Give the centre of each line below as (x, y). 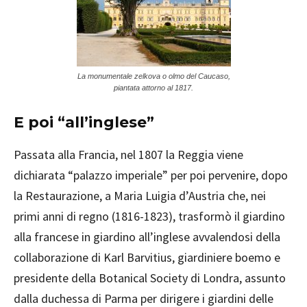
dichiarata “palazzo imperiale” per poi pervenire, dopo (151, 175)
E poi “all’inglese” (84, 123)
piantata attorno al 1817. (153, 88)
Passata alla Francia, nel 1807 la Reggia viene (128, 155)
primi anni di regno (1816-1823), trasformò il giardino (149, 217)
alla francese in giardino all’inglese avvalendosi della (147, 237)
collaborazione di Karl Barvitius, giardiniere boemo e (147, 258)
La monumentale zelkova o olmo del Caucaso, (153, 76)
